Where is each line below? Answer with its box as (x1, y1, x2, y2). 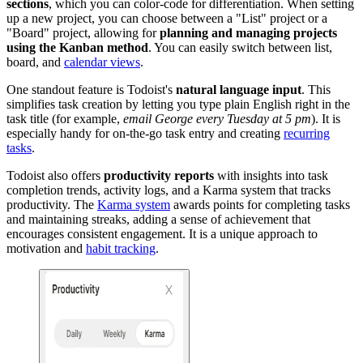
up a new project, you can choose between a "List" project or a (6, 11, 327, 26)
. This (301, 83, 331, 97)
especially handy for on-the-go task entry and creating (6, 126, 284, 141)
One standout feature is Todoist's (6, 83, 176, 97)
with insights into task (214, 169, 328, 183)
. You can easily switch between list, (148, 41, 332, 55)
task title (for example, (6, 112, 123, 126)
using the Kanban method (6, 41, 148, 55)
